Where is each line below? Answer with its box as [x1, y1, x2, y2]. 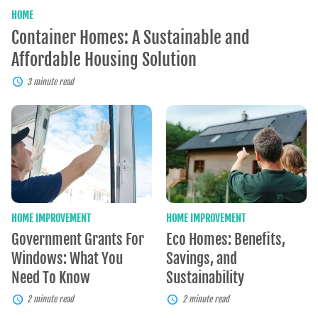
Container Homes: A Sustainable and [11, 26, 250, 48]
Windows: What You [11, 249, 123, 268]
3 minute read [27, 76, 75, 87]
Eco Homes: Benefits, [166, 230, 286, 249]
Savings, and [166, 249, 238, 268]
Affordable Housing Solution [11, 48, 197, 70]
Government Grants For [11, 230, 144, 249]
